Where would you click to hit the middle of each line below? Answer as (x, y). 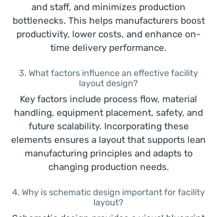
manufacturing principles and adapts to (108, 153)
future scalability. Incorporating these (108, 126)
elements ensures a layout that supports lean (108, 140)
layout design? (108, 83)
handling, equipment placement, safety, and (108, 113)
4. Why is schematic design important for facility (108, 192)
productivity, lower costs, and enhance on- (108, 34)
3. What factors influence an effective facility (108, 73)
